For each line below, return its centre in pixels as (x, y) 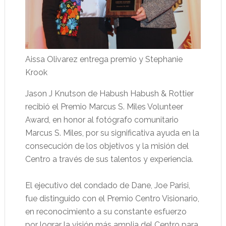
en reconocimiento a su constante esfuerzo (106, 212)
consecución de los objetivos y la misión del (107, 146)
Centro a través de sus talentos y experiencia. (109, 159)
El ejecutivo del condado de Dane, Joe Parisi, (107, 186)
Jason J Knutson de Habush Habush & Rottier (109, 94)
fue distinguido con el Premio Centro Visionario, (112, 199)
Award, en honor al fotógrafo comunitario (102, 120)
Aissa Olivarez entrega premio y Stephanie (104, 60)
